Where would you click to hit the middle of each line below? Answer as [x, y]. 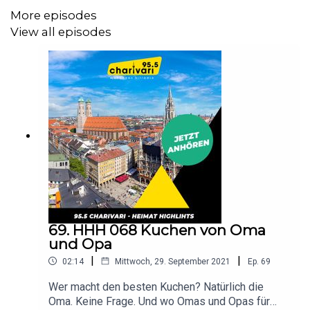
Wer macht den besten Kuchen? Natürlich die [156, 286]
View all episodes [61, 32]
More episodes [54, 15]
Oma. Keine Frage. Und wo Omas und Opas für [159, 301]
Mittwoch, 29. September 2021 [173, 261]
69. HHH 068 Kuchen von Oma [157, 230]
